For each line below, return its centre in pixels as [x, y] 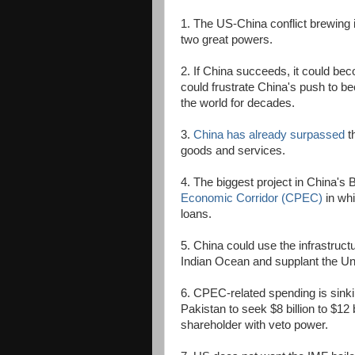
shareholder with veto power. [254, 325]
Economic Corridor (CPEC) [252, 198]
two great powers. [227, 40]
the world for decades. [238, 103]
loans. [196, 214]
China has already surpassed [269, 135]
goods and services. [233, 151]
